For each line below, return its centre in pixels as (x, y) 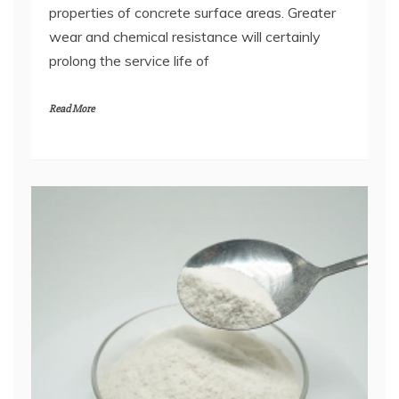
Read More (72, 110)
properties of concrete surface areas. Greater (192, 13)
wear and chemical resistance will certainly (185, 37)
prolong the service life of (129, 61)
